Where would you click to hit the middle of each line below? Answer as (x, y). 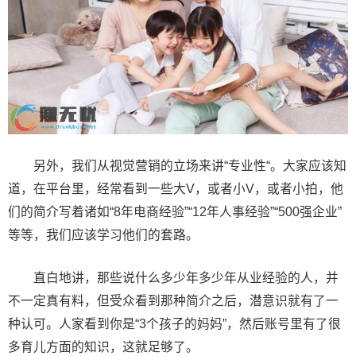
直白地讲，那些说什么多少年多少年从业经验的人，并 (173, 278)
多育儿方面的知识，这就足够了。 (103, 347)
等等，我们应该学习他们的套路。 (103, 235)
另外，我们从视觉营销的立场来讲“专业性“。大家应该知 (177, 166)
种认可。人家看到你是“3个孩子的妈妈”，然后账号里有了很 (174, 324)
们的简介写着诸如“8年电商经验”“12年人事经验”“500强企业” (175, 212)
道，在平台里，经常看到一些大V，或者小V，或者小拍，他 (176, 189)
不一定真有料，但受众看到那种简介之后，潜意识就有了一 (173, 301)
